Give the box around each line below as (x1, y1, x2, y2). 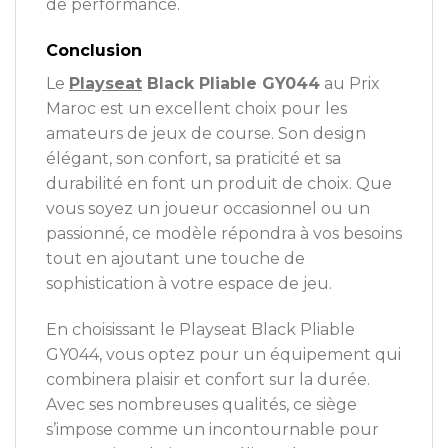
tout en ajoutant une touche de (46, 248, 305, 268)
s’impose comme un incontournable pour (46, 419, 379, 439)
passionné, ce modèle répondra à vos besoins (46, 223, 402, 243)
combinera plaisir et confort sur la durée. (46, 369, 370, 389)
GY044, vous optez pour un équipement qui (46, 344, 401, 364)
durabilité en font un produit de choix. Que (46, 173, 392, 193)
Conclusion (46, 40, 142, 60)
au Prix (320, 73, 380, 93)
